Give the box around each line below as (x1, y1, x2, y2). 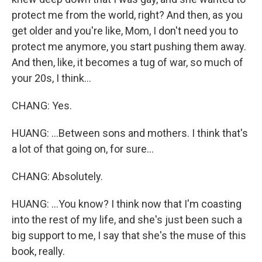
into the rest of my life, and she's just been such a (12, 213, 242, 226)
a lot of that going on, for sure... (12, 143, 154, 155)
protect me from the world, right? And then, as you (12, 9, 243, 21)
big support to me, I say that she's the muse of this (12, 229, 246, 242)
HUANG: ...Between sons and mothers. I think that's (12, 127, 248, 139)
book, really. (12, 245, 65, 257)
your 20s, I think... (12, 72, 91, 84)
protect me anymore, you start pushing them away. (12, 40, 246, 53)
